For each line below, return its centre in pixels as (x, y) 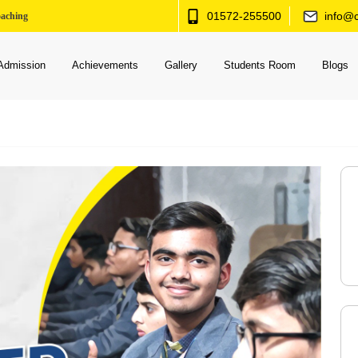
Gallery (181, 65)
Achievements (105, 65)
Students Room (260, 65)
